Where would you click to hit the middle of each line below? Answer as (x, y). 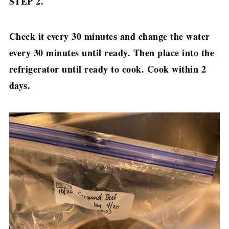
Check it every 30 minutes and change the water (109, 37)
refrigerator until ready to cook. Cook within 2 (108, 69)
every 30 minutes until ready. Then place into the (112, 53)
